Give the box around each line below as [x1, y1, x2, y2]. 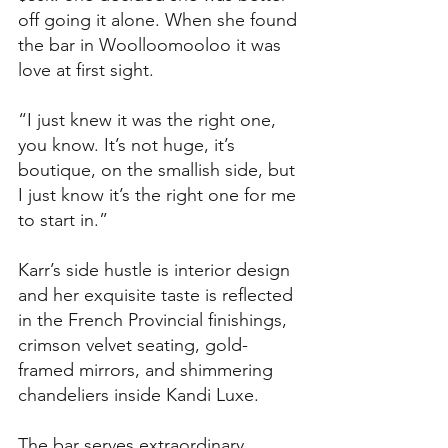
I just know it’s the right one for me [18, 183, 301, 206]
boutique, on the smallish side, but [18, 158, 300, 181]
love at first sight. [18, 58, 159, 81]
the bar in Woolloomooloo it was [18, 33, 286, 56]
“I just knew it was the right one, [18, 108, 281, 131]
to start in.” [18, 208, 108, 231]
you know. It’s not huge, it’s [18, 133, 240, 156]
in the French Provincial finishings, [18, 308, 292, 331]
